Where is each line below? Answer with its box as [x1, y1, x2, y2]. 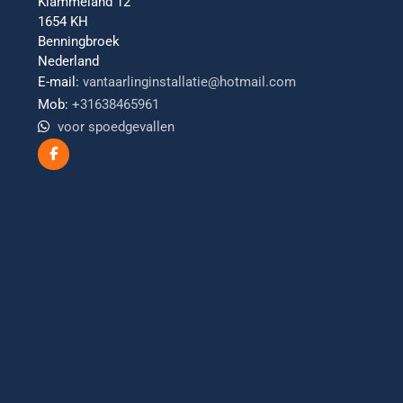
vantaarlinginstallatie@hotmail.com [83, 74, 296, 90]
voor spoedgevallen [58, 119, 175, 135]
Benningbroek [38, 33, 120, 49]
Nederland [38, 53, 99, 69]
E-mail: [38, 74, 79, 90]
